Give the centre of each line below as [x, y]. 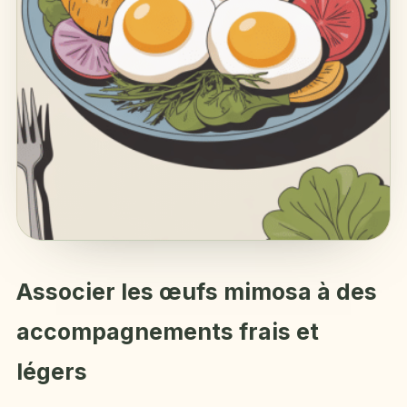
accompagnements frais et [168, 332]
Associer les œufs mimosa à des [197, 292]
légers [52, 372]
